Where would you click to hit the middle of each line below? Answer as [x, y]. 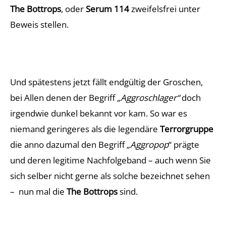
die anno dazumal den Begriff [68, 145]
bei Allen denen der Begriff [64, 98]
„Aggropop [148, 145]
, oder [73, 9]
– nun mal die [38, 191]
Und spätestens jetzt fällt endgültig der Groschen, [106, 82]
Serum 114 [107, 9]
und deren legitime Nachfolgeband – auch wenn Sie [110, 160]
